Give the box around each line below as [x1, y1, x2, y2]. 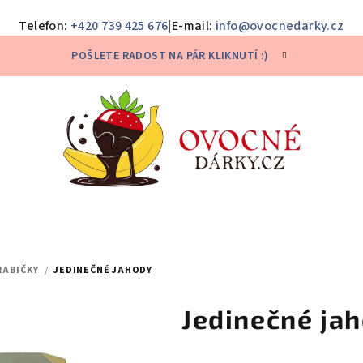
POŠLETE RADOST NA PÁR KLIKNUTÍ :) [71, 48, 269, 64]
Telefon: [19, 17, 70, 35]
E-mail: [171, 17, 216, 35]
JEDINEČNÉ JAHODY [53, 263, 152, 277]
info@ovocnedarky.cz [216, 17, 344, 35]
